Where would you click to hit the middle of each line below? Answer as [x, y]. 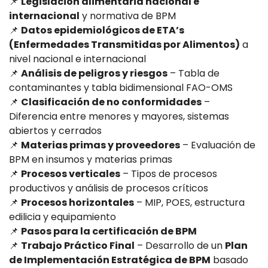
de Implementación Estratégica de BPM [110, 260]
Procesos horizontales [77, 202]
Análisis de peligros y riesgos [94, 73]
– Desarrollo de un [180, 245]
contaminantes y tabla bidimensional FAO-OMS [121, 87]
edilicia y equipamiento [63, 217]
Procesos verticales [71, 173]
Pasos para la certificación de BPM [109, 231]
